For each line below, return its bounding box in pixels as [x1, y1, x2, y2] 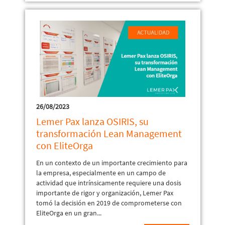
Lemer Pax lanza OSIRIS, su [36, 115, 149, 128]
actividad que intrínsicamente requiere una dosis [36, 178, 181, 187]
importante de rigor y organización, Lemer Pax [36, 188, 173, 197]
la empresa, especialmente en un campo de [36, 168, 166, 177]
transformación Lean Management [36, 127, 182, 140]
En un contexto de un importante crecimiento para [36, 158, 187, 167]
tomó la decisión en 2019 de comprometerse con [36, 198, 182, 207]
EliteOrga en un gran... [36, 208, 101, 217]
